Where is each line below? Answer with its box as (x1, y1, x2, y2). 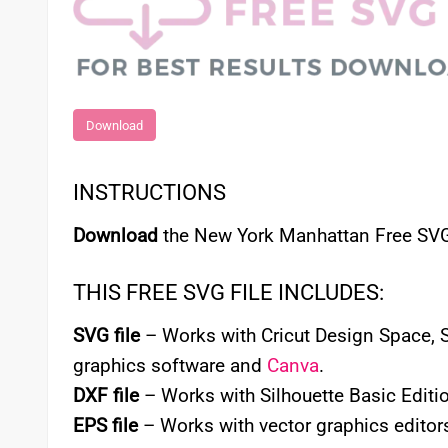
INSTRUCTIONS (73, 180, 226, 206)
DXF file (73, 383, 139, 407)
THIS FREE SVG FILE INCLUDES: (73, 280, 384, 306)
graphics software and (73, 353, 267, 377)
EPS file (73, 413, 138, 437)
